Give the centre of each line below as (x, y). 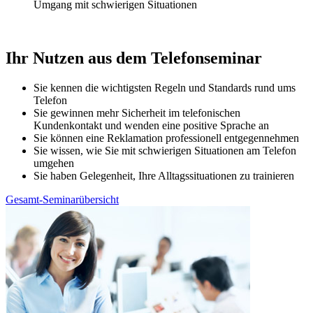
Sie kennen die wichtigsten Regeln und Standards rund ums (165, 87)
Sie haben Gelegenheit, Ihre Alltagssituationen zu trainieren (164, 175)
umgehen (54, 163)
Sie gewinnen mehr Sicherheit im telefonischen (137, 112)
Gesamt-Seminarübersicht (62, 199)
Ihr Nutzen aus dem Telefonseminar (134, 58)
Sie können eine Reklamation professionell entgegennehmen (166, 138)
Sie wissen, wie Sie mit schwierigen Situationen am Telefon (165, 150)
